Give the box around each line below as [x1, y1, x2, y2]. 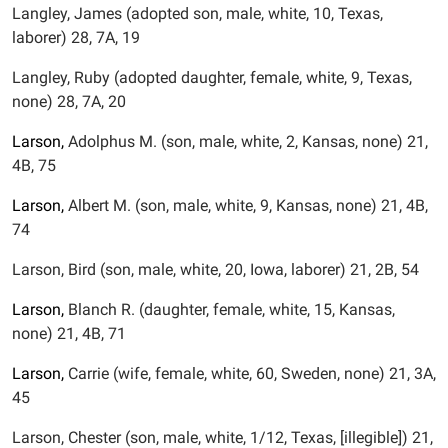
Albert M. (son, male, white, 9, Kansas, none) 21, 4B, [64, 196, 428, 215]
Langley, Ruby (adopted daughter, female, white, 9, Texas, [12, 68, 412, 87]
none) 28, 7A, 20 [12, 92, 126, 111]
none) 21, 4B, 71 [12, 324, 126, 343]
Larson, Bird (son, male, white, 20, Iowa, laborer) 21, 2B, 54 [12, 260, 419, 279]
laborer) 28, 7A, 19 [12, 28, 140, 47]
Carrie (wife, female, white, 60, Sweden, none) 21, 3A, [64, 364, 436, 383]
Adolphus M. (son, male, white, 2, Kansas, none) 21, [64, 132, 428, 151]
